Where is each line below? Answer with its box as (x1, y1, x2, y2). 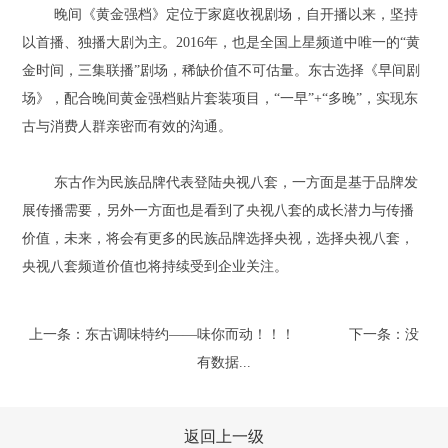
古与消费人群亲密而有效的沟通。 (22, 119, 233, 135)
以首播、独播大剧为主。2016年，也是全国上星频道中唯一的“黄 (22, 35, 421, 51)
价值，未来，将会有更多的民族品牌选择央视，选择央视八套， (22, 231, 415, 247)
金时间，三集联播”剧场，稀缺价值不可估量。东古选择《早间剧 (22, 63, 421, 79)
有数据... (197, 355, 251, 371)
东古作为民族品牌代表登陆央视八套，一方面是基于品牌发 (54, 175, 419, 191)
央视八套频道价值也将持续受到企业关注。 (22, 259, 289, 275)
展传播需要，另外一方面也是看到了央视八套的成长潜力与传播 (22, 203, 415, 219)
